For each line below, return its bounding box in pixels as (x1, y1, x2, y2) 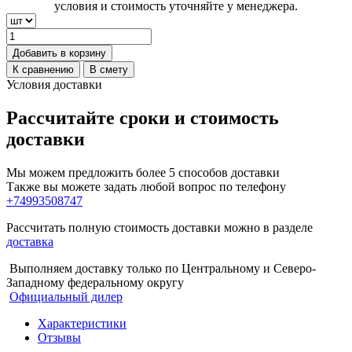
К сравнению (13, 64, 74, 76)
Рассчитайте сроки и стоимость (6, 108, 279, 129)
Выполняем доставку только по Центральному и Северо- (6, 262, 316, 276)
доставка (6, 235, 53, 249)
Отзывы (38, 331, 81, 345)
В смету (90, 64, 128, 76)
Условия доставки (6, 78, 102, 92)
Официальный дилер (9, 290, 123, 304)
